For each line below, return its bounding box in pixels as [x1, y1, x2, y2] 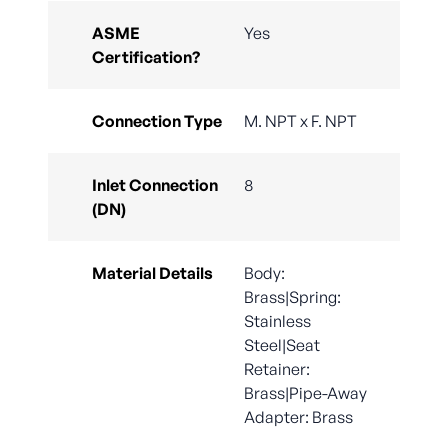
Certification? [92, 47, 200, 68]
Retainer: [244, 359, 310, 380]
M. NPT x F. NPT [244, 111, 357, 132]
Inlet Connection [92, 175, 218, 196]
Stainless [244, 311, 311, 332]
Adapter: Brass [244, 407, 353, 428]
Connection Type [92, 111, 222, 132]
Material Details [92, 263, 213, 284]
